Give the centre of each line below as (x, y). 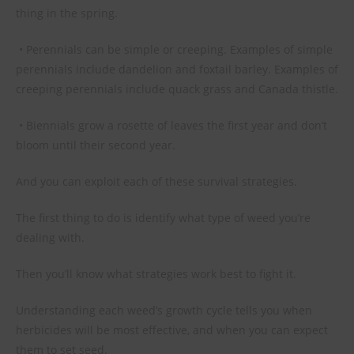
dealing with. (50, 237)
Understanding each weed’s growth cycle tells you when (164, 310)
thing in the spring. (67, 13)
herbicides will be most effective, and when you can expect (172, 330)
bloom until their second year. (96, 145)
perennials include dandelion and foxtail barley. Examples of (177, 69)
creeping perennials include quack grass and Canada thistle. (177, 89)
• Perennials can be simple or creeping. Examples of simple (176, 49)
